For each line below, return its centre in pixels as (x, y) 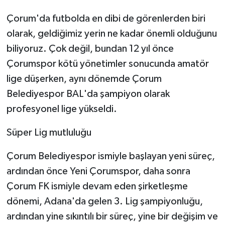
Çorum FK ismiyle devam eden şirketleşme (97, 187)
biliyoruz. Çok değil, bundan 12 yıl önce (90, 49)
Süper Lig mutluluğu (49, 133)
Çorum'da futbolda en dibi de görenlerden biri (106, 19)
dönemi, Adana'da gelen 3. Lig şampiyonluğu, (104, 202)
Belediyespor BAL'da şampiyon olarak (88, 94)
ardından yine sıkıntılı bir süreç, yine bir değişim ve (112, 217)
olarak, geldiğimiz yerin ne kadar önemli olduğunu (111, 34)
